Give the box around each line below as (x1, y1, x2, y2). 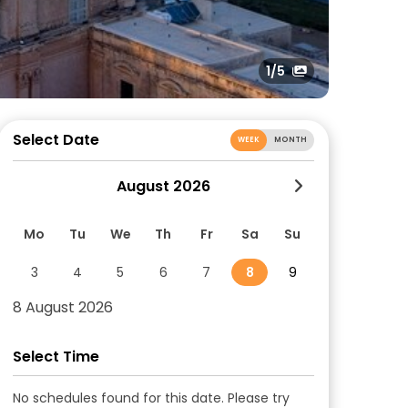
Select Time (13, 346, 99, 367)
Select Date (13, 129, 99, 150)
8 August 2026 (13, 297, 113, 318)
